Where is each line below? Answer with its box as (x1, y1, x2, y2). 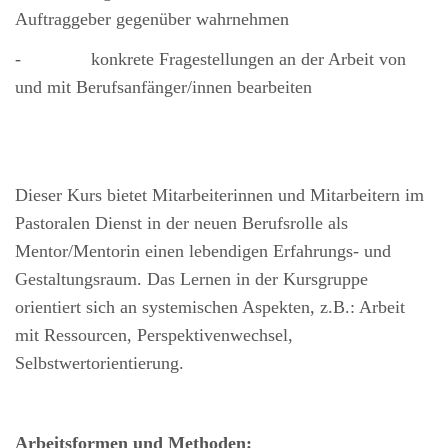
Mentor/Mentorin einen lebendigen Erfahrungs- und (15, 241, 391, 262)
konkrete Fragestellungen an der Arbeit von (91, 49, 406, 70)
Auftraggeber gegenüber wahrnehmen (15, 9, 289, 30)
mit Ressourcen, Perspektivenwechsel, (15, 325, 293, 346)
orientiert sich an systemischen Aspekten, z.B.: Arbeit (15, 297, 405, 318)
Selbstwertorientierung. (15, 353, 184, 374)
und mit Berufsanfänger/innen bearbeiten (15, 77, 312, 98)
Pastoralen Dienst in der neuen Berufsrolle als (15, 213, 348, 234)
